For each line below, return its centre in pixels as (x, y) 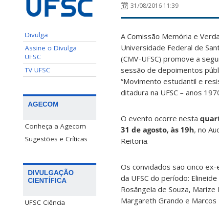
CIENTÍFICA (47, 180)
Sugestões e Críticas (56, 139)
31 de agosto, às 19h (157, 130)
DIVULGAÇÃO (51, 172)
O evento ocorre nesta (160, 119)
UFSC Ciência (45, 202)
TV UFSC (38, 70)
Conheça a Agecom (55, 126)
